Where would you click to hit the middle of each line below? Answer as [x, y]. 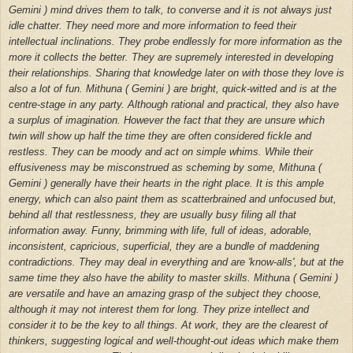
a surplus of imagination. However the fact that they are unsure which [167, 120]
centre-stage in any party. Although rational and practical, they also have [174, 104]
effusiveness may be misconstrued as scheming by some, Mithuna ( [165, 167]
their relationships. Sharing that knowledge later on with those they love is [176, 72]
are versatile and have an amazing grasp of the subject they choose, [165, 293]
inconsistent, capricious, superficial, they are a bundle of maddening [164, 246]
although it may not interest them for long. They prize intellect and [159, 309]
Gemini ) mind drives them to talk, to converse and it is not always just [170, 9]
